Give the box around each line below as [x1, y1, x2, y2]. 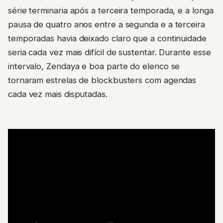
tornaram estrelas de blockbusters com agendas [8, 75, 197, 85]
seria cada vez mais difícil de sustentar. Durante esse [8, 47, 211, 57]
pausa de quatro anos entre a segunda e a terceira [8, 19, 205, 29]
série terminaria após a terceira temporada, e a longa [8, 5, 214, 15]
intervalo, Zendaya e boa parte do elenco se [8, 61, 180, 71]
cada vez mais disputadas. [8, 89, 108, 99]
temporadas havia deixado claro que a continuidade [8, 33, 207, 43]
